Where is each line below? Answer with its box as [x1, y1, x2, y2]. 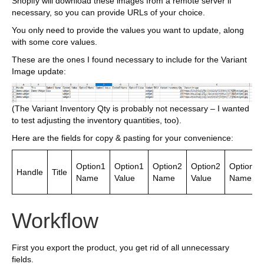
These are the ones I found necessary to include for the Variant [12, 55, 247, 64]
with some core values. [12, 37, 97, 47]
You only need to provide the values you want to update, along [12, 25, 244, 35]
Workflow [12, 209, 98, 233]
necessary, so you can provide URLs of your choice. [12, 8, 205, 17]
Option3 [229, 161, 259, 171]
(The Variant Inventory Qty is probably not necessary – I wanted [12, 104, 249, 114]
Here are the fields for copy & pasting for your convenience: [12, 133, 233, 143]
